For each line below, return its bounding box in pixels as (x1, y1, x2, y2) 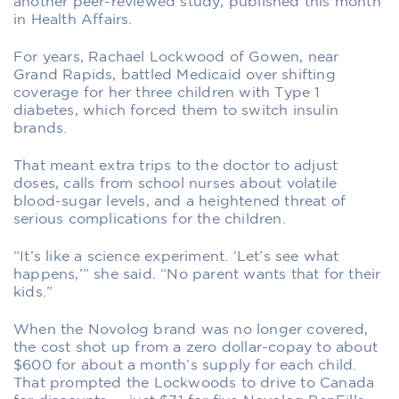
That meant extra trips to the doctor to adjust (13, 159, 338, 173)
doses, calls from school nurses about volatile (13, 176, 338, 191)
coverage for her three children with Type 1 (13, 85, 321, 100)
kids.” (13, 285, 53, 299)
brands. (13, 121, 68, 135)
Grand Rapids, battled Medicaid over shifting (13, 68, 336, 82)
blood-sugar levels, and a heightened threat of (13, 194, 346, 208)
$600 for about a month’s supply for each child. (13, 358, 357, 372)
